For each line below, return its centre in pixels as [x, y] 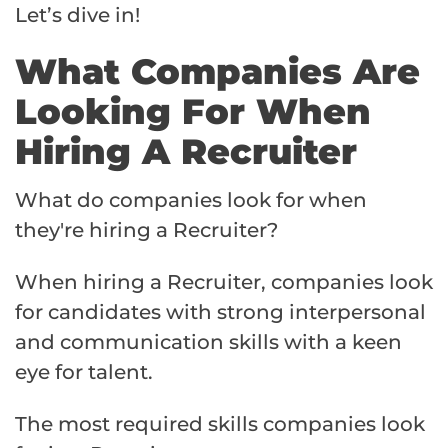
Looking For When [193, 111]
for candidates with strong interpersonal [220, 311]
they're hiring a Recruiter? [146, 229]
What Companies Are [217, 71]
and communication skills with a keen [208, 341]
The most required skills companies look [220, 423]
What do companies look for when [191, 199]
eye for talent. [84, 371]
